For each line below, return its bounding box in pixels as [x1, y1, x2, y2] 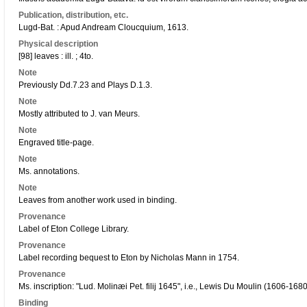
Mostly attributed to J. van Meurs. [19, 109, 140, 119]
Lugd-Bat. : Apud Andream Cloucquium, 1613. [19, 23, 188, 32]
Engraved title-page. [19, 138, 94, 147]
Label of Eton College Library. [19, 224, 129, 234]
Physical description [19, 39, 98, 49]
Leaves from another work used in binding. [19, 195, 177, 205]
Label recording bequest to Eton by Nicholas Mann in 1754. [19, 253, 239, 262]
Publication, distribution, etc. [19, 10, 128, 20]
